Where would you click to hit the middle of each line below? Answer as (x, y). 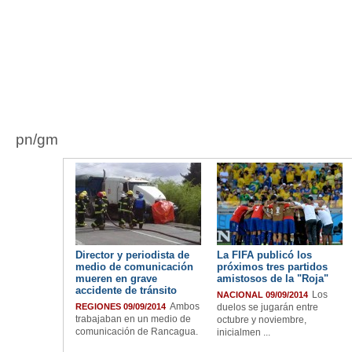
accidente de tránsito (126, 290)
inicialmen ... (244, 332)
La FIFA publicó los (264, 255)
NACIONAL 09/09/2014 (262, 295)
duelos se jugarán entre (268, 307)
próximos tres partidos (272, 267)
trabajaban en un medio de (133, 319)
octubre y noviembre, (262, 320)
